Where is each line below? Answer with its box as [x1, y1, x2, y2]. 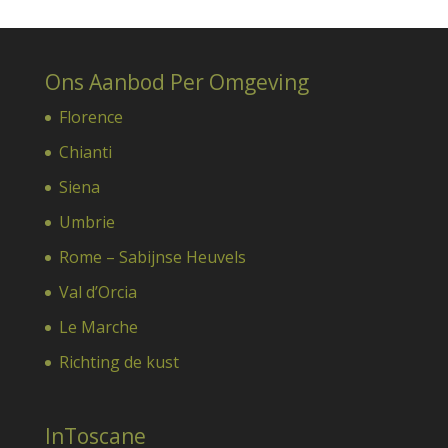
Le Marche [58, 315, 138, 338]
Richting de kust [58, 350, 179, 373]
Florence [58, 105, 123, 128]
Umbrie [58, 210, 115, 233]
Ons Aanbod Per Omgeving [44, 67, 309, 96]
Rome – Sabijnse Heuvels [58, 245, 246, 268]
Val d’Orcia [58, 280, 137, 303]
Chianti [58, 140, 112, 163]
